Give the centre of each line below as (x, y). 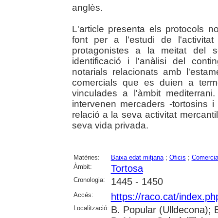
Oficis (177, 158)
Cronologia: (89, 180)
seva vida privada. (110, 126)
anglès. (87, 8)
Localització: (91, 208)
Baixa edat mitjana (137, 158)
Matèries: (86, 158)
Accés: (83, 195)
